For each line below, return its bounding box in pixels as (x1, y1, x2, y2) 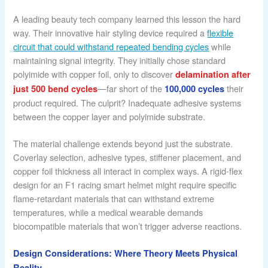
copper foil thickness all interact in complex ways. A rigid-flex (13, 164, 243, 177)
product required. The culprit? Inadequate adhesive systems (13, 96, 242, 109)
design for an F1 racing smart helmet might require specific (13, 178, 237, 191)
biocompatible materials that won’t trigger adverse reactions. (13, 219, 242, 232)
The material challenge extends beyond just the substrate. (13, 136, 233, 150)
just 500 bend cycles (13, 82, 98, 95)
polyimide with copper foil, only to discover (13, 67, 176, 80)
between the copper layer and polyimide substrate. (13, 109, 206, 123)
